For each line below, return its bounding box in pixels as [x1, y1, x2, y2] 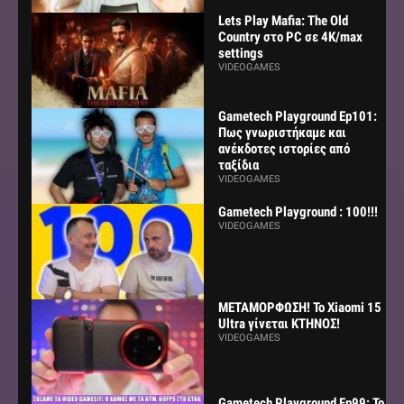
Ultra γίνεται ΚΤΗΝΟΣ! [217, 316, 340, 333]
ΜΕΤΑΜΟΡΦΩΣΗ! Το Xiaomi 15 [217, 299, 381, 317]
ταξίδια [217, 156, 259, 173]
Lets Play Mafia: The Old [217, 12, 348, 29]
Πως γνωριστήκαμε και [217, 124, 346, 141]
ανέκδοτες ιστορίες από [217, 140, 350, 157]
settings [217, 44, 263, 61]
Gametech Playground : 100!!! [217, 204, 378, 220]
